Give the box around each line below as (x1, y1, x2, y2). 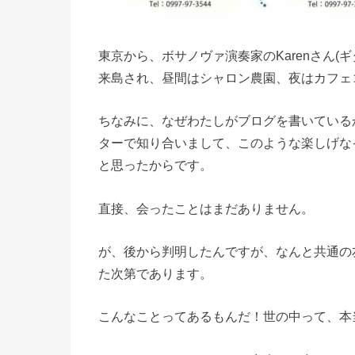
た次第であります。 (98, 266, 212, 281)
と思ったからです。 (98, 158, 212, 173)
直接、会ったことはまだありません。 (98, 200, 314, 216)
